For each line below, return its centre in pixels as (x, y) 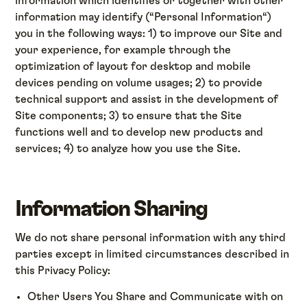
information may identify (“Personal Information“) (144, 17)
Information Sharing (111, 209)
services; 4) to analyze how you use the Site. (128, 148)
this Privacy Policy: (63, 271)
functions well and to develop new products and (139, 132)
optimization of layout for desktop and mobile (133, 66)
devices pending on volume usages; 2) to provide (139, 83)
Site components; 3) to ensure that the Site (129, 115)
